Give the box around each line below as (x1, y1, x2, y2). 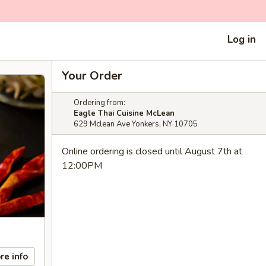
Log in (227, 32, 256, 46)
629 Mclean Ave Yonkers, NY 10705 (74, 119, 198, 129)
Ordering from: (74, 97, 125, 108)
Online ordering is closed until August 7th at (62, 145, 242, 158)
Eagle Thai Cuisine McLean (74, 108, 175, 119)
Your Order (62, 68, 122, 84)
